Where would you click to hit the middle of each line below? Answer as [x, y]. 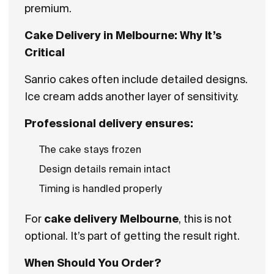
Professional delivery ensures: [109, 123]
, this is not [205, 219]
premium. [48, 8]
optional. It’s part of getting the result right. [132, 236]
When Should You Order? [93, 263]
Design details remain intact [105, 169]
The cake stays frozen [90, 149]
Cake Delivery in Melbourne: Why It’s [123, 35]
